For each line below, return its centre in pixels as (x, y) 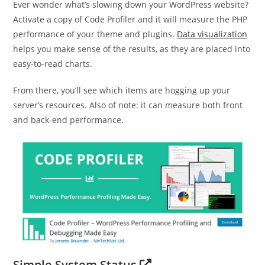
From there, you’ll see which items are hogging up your (122, 90)
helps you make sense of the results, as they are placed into (132, 49)
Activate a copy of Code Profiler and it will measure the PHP (130, 19)
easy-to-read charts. (53, 63)
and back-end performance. (69, 119)
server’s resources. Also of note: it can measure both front (128, 105)
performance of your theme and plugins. (95, 34)
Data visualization (212, 34)
